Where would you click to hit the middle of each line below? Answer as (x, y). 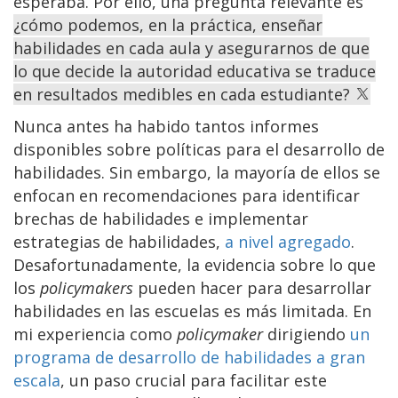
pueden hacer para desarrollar (255, 287)
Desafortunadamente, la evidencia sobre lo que (195, 264)
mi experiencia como (95, 334)
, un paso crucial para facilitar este (194, 380)
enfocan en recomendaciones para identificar (187, 195)
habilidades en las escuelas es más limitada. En (192, 310)
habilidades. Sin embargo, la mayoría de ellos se (197, 172)
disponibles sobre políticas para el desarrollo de (199, 149)
